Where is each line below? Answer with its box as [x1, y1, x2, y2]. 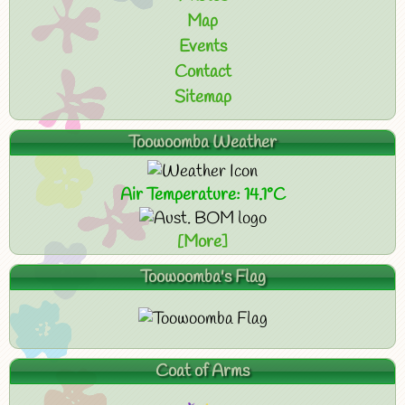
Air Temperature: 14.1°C [119, 184, 286, 207]
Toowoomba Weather [128, 131, 277, 155]
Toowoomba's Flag [139, 266, 266, 289]
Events [178, 35, 227, 59]
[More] [177, 231, 228, 254]
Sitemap [174, 86, 231, 109]
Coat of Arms [155, 360, 250, 384]
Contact [174, 61, 231, 84]
